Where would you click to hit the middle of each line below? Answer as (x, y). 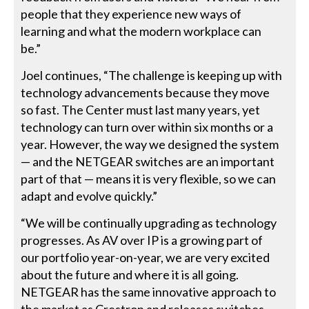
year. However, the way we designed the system (150, 144)
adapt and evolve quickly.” (89, 196)
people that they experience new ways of (131, 14)
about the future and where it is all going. (130, 275)
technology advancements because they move (146, 93)
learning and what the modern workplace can (141, 31)
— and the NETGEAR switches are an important (148, 162)
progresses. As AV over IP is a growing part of (142, 240)
